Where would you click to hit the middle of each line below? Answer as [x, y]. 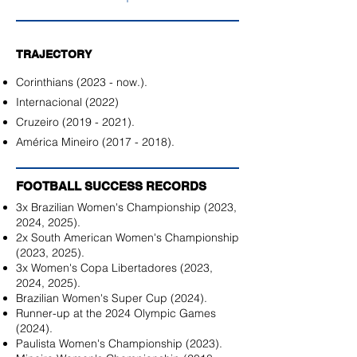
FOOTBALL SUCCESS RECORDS [111, 186]
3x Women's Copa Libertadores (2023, [114, 268]
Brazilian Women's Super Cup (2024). [112, 298]
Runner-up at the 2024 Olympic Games [116, 313]
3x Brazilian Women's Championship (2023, [126, 207]
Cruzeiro [39, 122]
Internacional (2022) [67, 102]
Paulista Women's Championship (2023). [119, 343]
